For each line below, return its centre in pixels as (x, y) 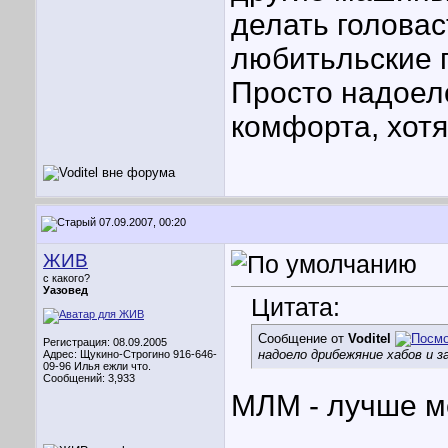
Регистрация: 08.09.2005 (105, 342)
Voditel (369, 339)
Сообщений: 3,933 (89, 378)
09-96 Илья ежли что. (97, 366)
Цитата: (295, 307)
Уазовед (65, 290)
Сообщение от (303, 339)
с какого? (66, 278)
